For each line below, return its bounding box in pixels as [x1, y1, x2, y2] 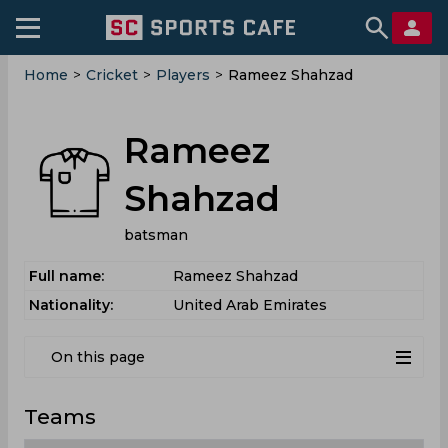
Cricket [86, 66, 138, 84]
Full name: [29, 267, 104, 285]
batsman [124, 226, 188, 244]
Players [156, 66, 210, 84]
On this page [51, 348, 145, 366]
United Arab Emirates [173, 296, 327, 314]
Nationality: [29, 296, 113, 314]
